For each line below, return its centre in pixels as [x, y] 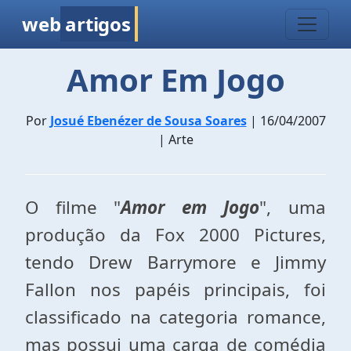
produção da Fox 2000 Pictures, [175, 235]
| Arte [175, 139]
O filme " [73, 207]
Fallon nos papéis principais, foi [175, 289]
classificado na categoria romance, [175, 317]
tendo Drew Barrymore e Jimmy [175, 262]
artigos [98, 24]
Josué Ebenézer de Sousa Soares [148, 121]
